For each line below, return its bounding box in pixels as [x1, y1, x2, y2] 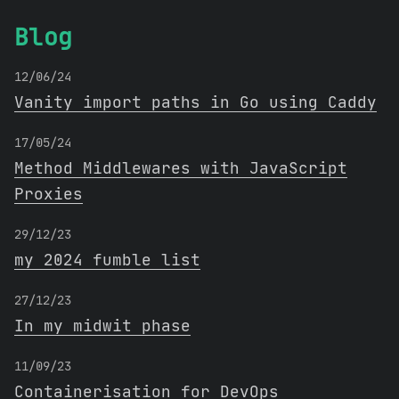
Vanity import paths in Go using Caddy [14, 92, 377, 112]
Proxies [14, 183, 83, 204]
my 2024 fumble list [14, 249, 200, 270]
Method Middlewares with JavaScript [14, 158, 347, 178]
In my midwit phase [14, 315, 191, 336]
